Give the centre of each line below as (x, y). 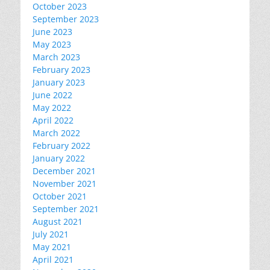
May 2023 (52, 45)
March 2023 (56, 57)
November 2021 (64, 184)
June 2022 (52, 95)
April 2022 (53, 121)
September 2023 (66, 19)
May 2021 (52, 247)
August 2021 (58, 222)
